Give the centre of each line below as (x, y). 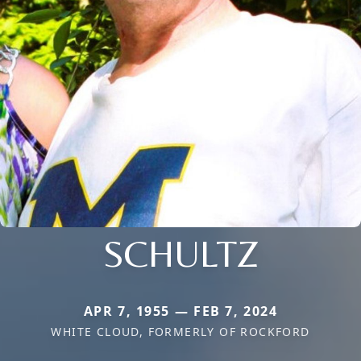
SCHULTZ (180, 253)
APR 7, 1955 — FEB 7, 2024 (180, 311)
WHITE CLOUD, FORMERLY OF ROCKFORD (180, 332)
